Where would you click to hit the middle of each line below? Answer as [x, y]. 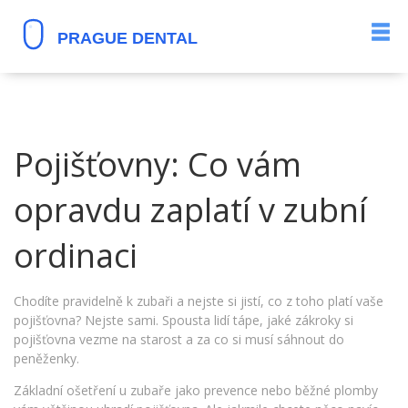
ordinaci [76, 255]
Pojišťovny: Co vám [158, 164]
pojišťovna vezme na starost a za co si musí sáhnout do [179, 339]
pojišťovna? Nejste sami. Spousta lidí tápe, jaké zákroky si [184, 320]
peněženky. [46, 358]
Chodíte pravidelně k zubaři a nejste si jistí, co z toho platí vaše [199, 301]
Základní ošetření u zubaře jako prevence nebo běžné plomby [196, 390]
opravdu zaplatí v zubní [190, 210]
